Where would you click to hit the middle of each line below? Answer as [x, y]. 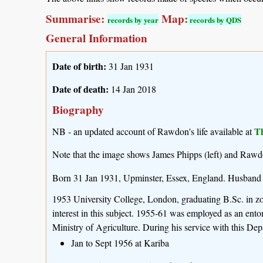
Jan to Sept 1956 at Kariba [120, 242]
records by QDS [215, 19]
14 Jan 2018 [132, 89]
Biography [78, 110]
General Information [97, 38]
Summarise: [77, 18]
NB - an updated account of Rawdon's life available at [153, 131]
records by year [133, 19]
